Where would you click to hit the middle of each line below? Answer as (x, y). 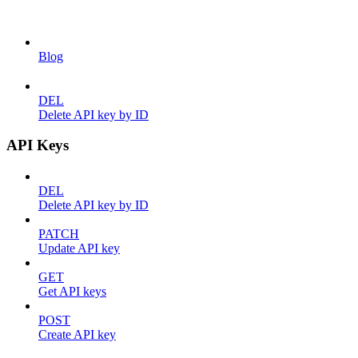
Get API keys (72, 291)
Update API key (79, 248)
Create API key (77, 334)
